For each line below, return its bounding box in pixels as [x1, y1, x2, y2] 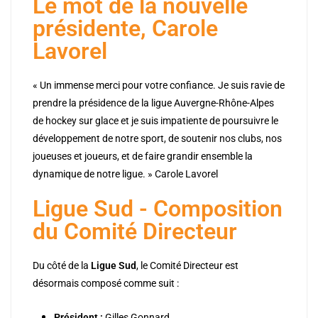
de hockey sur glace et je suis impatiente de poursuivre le [33, 115, 278, 127]
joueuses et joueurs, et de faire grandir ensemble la [33, 150, 253, 163]
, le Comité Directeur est [136, 260, 238, 272]
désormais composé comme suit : [33, 278, 179, 290]
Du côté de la [33, 260, 91, 272]
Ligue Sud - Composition [33, 195, 283, 223]
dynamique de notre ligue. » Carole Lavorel [33, 168, 218, 180]
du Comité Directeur [33, 218, 237, 246]
